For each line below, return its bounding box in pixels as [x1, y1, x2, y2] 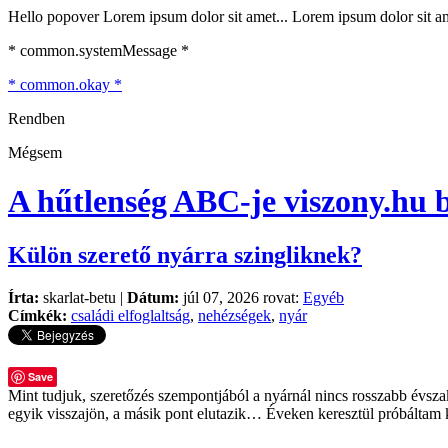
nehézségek [198, 306, 271, 324]
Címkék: [8, 306, 67, 324]
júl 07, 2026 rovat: [179, 288, 303, 306]
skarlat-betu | [39, 288, 127, 306]
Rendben [8, 110, 65, 127]
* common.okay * [8, 76, 122, 93]
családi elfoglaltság [71, 306, 190, 324]
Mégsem [8, 144, 62, 161]
